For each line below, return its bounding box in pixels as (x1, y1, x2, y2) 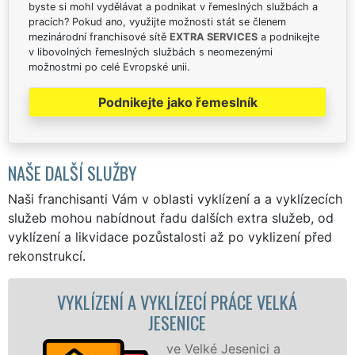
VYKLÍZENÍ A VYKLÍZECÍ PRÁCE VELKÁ (3, 288, 244, 315)
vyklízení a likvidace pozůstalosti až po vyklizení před (8, 228, 332, 245)
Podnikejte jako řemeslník (97, 94, 258, 110)
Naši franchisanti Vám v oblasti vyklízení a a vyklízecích (8, 190, 342, 207)
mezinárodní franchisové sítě (29, 30, 170, 43)
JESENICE (94, 308, 153, 335)
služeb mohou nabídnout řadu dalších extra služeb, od (8, 209, 334, 226)
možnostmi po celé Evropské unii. (29, 60, 190, 73)
